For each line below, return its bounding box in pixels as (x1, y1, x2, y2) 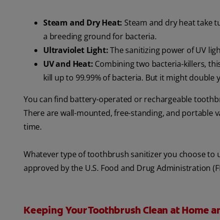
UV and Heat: (43, 58, 93, 70)
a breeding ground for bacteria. (43, 31, 157, 42)
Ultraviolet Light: (43, 45, 109, 56)
